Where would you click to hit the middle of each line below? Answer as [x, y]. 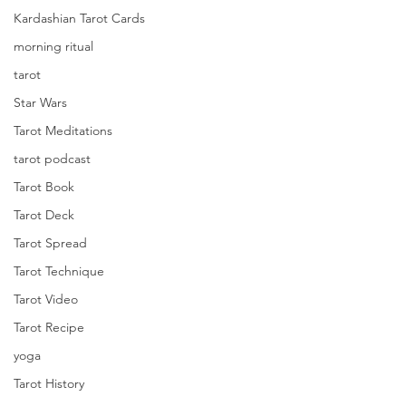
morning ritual [53, 46]
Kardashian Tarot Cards [79, 18]
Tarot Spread [50, 243]
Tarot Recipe [49, 327]
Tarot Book [44, 187]
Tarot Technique [59, 271]
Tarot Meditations [63, 130]
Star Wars [40, 102]
